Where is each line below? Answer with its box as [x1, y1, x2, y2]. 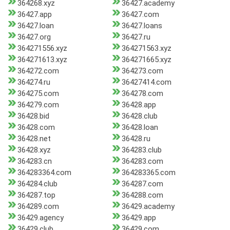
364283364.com [17, 168, 71, 178]
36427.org [17, 32, 51, 42]
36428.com [17, 123, 55, 132]
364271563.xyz [121, 44, 171, 53]
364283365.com [121, 168, 176, 178]
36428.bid [17, 111, 49, 121]
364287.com [121, 179, 163, 189]
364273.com [121, 66, 163, 76]
